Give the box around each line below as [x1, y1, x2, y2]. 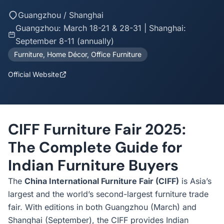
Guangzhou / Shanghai [18, 10, 103, 20]
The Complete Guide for [8, 137, 182, 157]
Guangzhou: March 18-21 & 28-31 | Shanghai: [15, 23, 186, 33]
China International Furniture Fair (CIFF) [24, 176, 179, 186]
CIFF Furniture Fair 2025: [8, 119, 186, 139]
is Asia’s [179, 176, 211, 186]
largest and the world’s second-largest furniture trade [8, 189, 208, 199]
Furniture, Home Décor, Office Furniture [14, 50, 141, 58]
